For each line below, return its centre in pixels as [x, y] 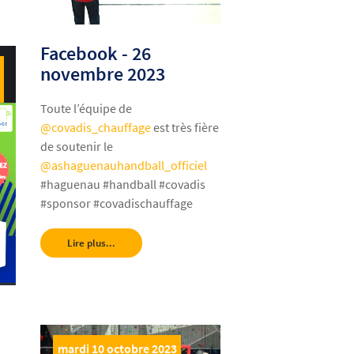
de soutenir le [77, 146]
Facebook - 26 [96, 53]
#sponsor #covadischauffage [117, 203]
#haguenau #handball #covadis [123, 184]
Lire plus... [92, 242]
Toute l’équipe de [87, 108]
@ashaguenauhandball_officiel [124, 165]
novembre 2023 [103, 73]
